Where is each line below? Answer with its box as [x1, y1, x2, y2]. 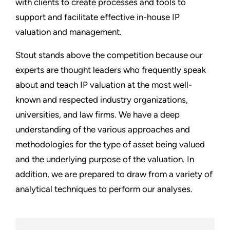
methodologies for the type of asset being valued [15, 139, 205, 149]
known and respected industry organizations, [15, 94, 188, 105]
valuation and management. [15, 26, 122, 37]
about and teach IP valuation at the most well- [15, 79, 192, 90]
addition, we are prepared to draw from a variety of [15, 168, 213, 179]
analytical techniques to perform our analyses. [15, 183, 193, 194]
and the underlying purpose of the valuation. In [15, 154, 194, 164]
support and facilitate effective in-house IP [15, 11, 180, 22]
